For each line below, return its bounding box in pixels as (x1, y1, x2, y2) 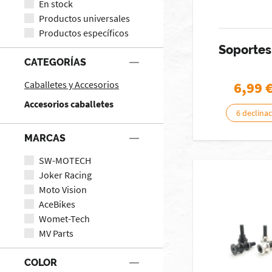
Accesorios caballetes (24, 97, 114, 110)
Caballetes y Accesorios (24, 78, 119, 90)
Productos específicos (39, 26, 129, 39)
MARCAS (24, 132, 66, 144)
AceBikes (39, 197, 75, 210)
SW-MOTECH (39, 154, 91, 166)
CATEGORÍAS (24, 56, 86, 68)
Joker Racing (39, 168, 92, 181)
